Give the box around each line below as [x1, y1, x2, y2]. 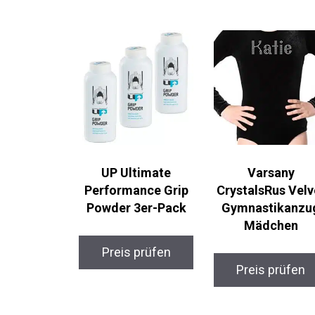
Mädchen [243, 218, 298, 233]
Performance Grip [84, 183, 188, 198]
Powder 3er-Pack [86, 200, 186, 216]
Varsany [247, 165, 295, 181]
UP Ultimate [101, 165, 172, 181]
